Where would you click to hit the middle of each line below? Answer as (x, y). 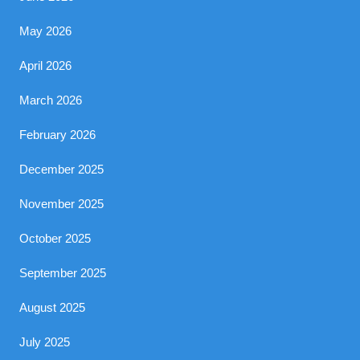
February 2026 (58, 135)
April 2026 (46, 65)
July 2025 (45, 342)
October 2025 (55, 238)
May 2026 (46, 31)
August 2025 (53, 307)
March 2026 (51, 100)
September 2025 (63, 273)
